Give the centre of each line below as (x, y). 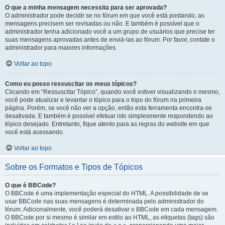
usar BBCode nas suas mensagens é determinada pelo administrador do (104, 201)
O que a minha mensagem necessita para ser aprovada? (86, 8)
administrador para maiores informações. (61, 48)
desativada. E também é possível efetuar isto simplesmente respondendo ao (109, 116)
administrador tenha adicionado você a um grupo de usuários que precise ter (110, 32)
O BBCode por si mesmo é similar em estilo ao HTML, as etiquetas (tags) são (110, 217)
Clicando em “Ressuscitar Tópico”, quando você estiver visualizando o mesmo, (113, 92)
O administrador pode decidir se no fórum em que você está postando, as (105, 16)
